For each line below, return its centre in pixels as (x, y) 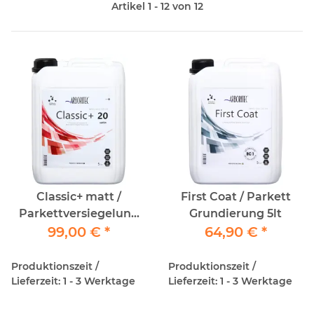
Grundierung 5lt (235, 213)
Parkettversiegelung (78, 213)
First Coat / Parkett (235, 196)
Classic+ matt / (61, 196)
